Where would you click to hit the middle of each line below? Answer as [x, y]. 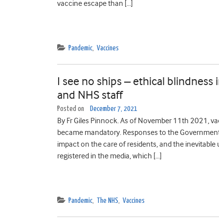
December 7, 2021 [114, 109]
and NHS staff [90, 95]
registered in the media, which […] [109, 156]
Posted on [71, 109]
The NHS [108, 201]
